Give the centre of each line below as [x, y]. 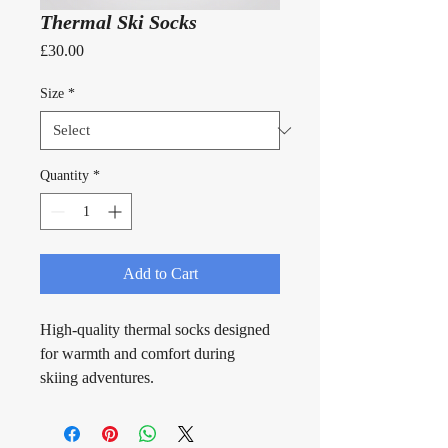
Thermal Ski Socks [118, 22]
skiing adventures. [97, 378]
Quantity [64, 176]
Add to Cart [160, 274]
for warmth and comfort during [139, 354]
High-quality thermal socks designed [157, 330]
